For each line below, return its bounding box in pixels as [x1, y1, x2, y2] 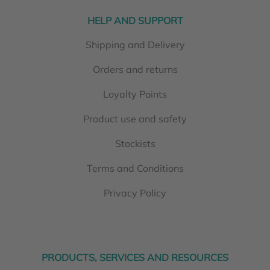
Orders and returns [92, 63, 178, 75]
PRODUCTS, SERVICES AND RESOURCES [42, 251, 228, 263]
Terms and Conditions [86, 162, 184, 174]
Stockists [115, 137, 155, 149]
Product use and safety [83, 112, 187, 125]
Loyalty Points [103, 87, 167, 100]
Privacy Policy [104, 186, 166, 199]
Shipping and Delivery [85, 38, 185, 51]
